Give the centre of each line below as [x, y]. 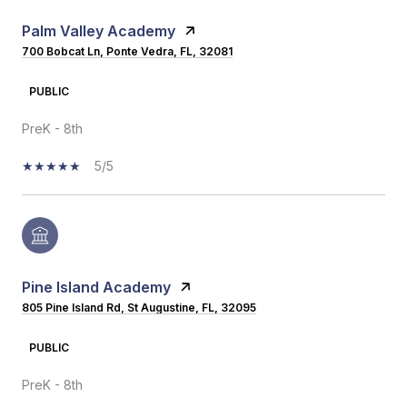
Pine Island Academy [96, 288]
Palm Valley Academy [99, 31]
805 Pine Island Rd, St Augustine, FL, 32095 [139, 308]
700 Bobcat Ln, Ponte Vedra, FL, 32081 [127, 52]
